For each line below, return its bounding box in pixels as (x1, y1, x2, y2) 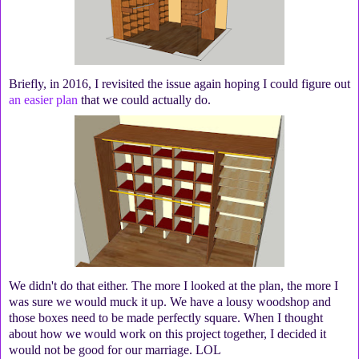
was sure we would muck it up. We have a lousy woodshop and (9, 295, 331, 309)
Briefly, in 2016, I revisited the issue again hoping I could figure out (9, 77, 350, 91)
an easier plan (9, 93, 78, 107)
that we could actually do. (78, 93, 211, 107)
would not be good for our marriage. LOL (9, 343, 221, 357)
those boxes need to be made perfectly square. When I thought (9, 311, 323, 325)
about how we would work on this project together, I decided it (9, 327, 326, 341)
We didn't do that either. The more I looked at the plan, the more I (9, 279, 338, 293)
